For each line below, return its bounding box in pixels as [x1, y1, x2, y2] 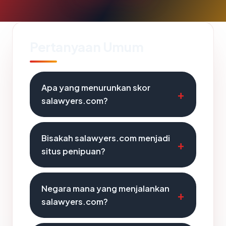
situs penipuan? [41, 146, 105, 156]
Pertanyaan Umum [30, 38, 144, 55]
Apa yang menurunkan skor [41, 82, 150, 93]
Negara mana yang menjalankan [41, 183, 169, 194]
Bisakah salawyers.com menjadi [41, 133, 170, 143]
